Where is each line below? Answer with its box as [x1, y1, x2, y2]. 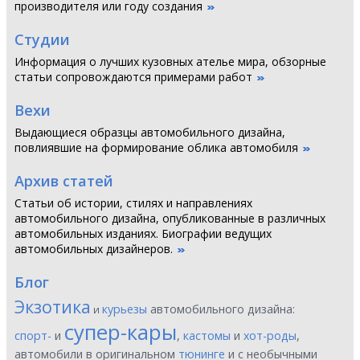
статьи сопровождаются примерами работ [14, 69, 252, 84]
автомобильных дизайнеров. [14, 241, 173, 256]
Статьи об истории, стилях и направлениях [14, 195, 252, 211]
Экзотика [14, 295, 91, 318]
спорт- [14, 328, 51, 343]
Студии [14, 30, 70, 49]
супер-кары [64, 318, 177, 346]
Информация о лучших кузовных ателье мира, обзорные [14, 54, 326, 69]
